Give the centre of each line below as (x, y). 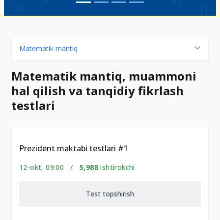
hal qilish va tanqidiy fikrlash (97, 91)
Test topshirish (110, 194)
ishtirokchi (117, 167)
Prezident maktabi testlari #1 (74, 148)
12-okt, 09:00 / (49, 167)
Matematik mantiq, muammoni (104, 76)
